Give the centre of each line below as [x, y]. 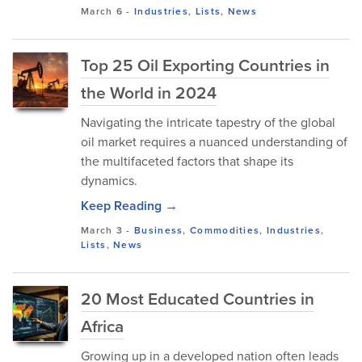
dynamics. [109, 181]
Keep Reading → [129, 206]
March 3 [102, 230]
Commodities [225, 230]
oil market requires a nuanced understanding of [214, 142]
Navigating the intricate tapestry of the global [208, 122]
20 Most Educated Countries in [198, 299]
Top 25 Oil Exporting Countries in [205, 65]
